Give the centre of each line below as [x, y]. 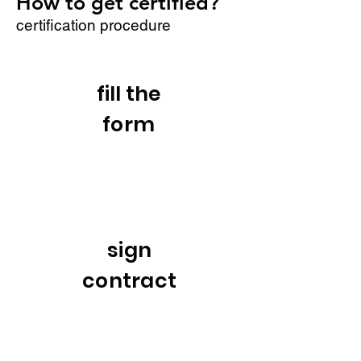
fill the [129, 94]
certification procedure [93, 25]
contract [129, 281]
